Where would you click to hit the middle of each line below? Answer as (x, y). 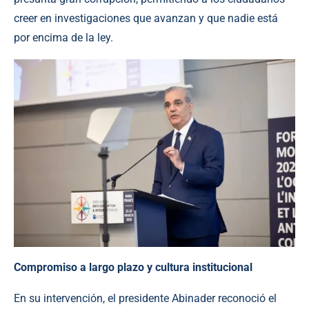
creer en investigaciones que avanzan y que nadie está (146, 18)
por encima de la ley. (63, 37)
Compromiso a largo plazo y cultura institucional (133, 267)
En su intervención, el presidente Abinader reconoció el (145, 298)
